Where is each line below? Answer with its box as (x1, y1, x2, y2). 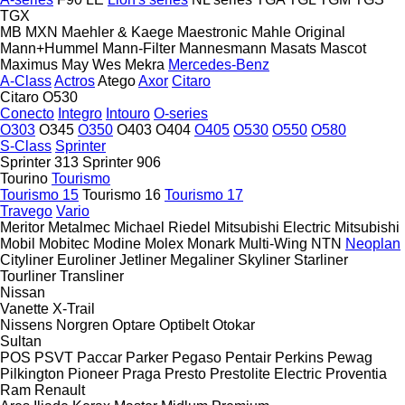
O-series (154, 105, 208, 121)
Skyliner (238, 251, 290, 268)
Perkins (275, 349, 324, 365)
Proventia (325, 365, 387, 381)
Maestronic (177, 24, 248, 40)
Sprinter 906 (82, 154, 161, 170)
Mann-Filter (102, 40, 175, 56)
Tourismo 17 (165, 186, 243, 202)
